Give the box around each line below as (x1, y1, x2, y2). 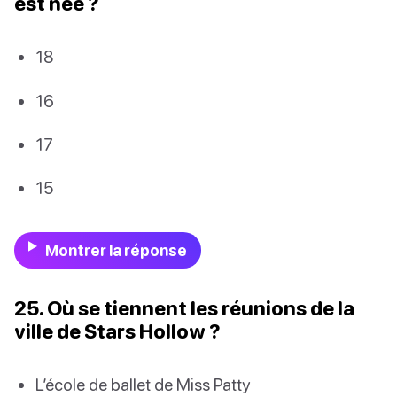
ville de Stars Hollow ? (14, 319, 221, 344)
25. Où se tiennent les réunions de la (14, 296, 354, 321)
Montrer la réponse (44, 241, 187, 261)
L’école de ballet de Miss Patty (35, 374, 250, 395)
